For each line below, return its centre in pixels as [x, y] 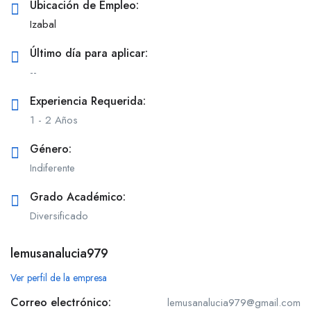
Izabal [43, 25]
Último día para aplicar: [89, 53]
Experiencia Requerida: [88, 101]
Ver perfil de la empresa [59, 278]
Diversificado [59, 216]
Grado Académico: [78, 197]
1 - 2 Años [54, 120]
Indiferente [52, 168]
